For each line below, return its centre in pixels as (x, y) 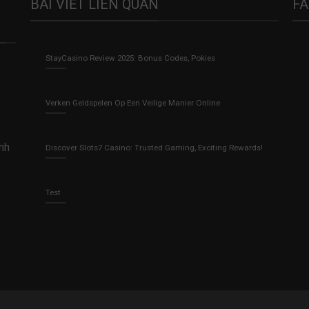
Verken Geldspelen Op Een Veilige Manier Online (132, 102)
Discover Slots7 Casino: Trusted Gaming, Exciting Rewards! (154, 147)
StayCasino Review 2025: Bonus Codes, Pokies (130, 58)
